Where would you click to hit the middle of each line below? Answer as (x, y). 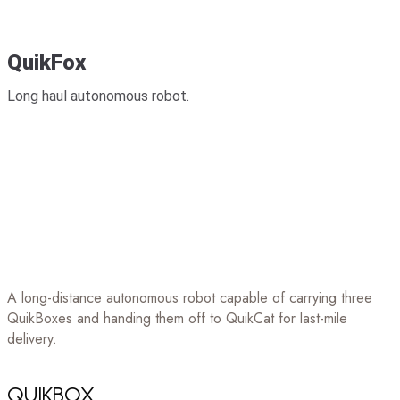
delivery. (32, 338)
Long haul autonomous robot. (98, 96)
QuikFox (46, 62)
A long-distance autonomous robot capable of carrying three (190, 297)
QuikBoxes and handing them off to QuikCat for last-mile (177, 318)
